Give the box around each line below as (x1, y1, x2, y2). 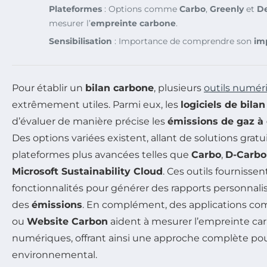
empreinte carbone (91, 17, 176, 29)
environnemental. (12, 249, 97, 260)
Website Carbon (27, 215, 108, 227)
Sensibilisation (49, 35, 112, 46)
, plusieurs (154, 82, 204, 94)
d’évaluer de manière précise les (12, 115, 167, 127)
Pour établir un (12, 82, 85, 94)
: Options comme (102, 3, 179, 14)
